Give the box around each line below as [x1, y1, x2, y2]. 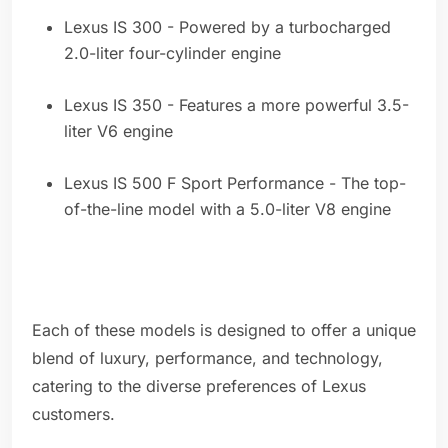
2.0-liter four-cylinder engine [64, 43, 281, 64]
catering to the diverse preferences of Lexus [32, 376, 366, 397]
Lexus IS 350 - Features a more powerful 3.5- [64, 95, 409, 116]
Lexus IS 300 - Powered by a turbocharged [64, 17, 391, 38]
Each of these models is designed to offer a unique [32, 320, 416, 341]
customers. [32, 404, 115, 425]
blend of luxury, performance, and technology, [32, 348, 383, 369]
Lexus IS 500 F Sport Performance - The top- [64, 173, 406, 194]
